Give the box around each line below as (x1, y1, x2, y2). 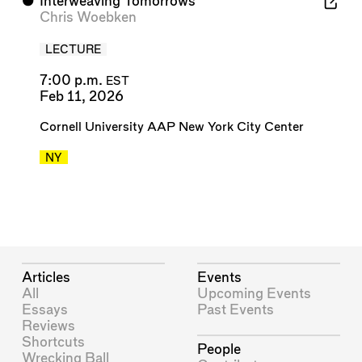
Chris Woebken (39, 11, 137, 25)
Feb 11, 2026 (39, 89, 124, 103)
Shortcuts (22, 335, 86, 349)
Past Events (197, 302, 275, 317)
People (197, 343, 242, 357)
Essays (22, 302, 69, 317)
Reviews (22, 318, 76, 333)
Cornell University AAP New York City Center (39, 120, 304, 133)
